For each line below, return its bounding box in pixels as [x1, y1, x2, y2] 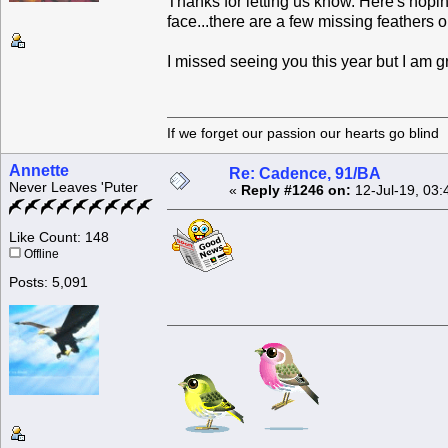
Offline [21, 248, 59, 261]
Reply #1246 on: [241, 183, 351, 199]
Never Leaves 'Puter [9, 180, 138, 196]
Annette [9, 162, 69, 180]
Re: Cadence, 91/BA [229, 165, 381, 183]
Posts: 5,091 [9, 275, 88, 291]
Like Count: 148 [9, 230, 109, 246]
